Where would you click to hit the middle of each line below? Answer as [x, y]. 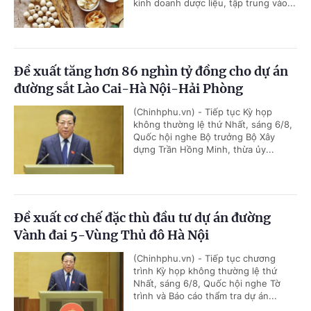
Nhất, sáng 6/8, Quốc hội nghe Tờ [207, 284]
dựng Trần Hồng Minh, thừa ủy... [204, 150]
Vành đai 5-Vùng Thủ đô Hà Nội [111, 235]
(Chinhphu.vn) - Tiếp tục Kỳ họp [203, 112]
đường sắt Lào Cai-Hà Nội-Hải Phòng [128, 89]
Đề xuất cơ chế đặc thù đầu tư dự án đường [142, 218]
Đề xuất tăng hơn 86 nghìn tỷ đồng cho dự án [151, 72]
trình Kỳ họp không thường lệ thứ [205, 271]
